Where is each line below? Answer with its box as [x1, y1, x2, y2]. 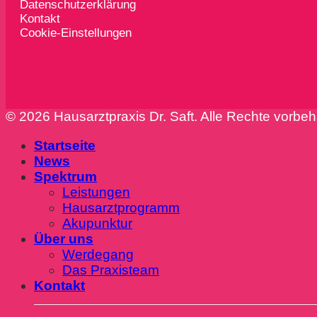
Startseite [34, 137, 96, 153]
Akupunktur [62, 215, 132, 231]
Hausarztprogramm [62, 200, 180, 215]
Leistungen [62, 184, 130, 200]
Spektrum [34, 168, 97, 184]
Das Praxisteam [62, 262, 159, 277]
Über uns [34, 231, 93, 246]
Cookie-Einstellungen [20, 25, 132, 40]
